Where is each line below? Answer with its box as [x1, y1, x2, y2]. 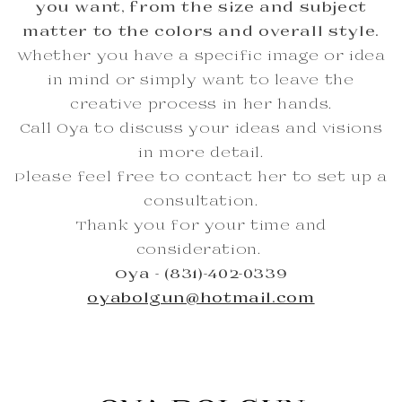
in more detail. [138, 146, 264, 162]
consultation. [144, 195, 258, 210]
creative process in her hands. [70, 98, 332, 113]
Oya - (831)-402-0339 [114, 267, 288, 283]
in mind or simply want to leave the [48, 74, 354, 89]
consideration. [135, 243, 267, 258]
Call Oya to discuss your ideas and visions [19, 122, 383, 137]
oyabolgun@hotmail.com [87, 292, 315, 307]
